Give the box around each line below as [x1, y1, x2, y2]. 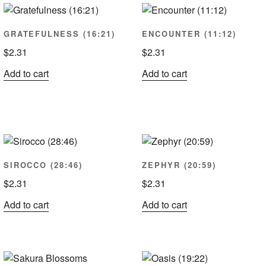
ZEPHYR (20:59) [142, 159, 216, 171]
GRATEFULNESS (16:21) [3, 28, 115, 39]
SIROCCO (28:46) [3, 159, 83, 171]
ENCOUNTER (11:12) [142, 28, 236, 39]
